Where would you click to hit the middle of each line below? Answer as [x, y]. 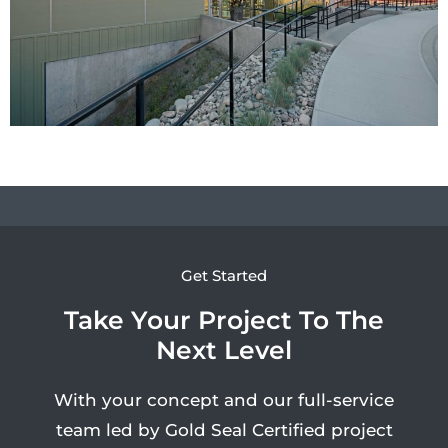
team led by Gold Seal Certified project [224, 430]
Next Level [224, 350]
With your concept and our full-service [224, 400]
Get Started [224, 276]
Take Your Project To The [224, 320]
